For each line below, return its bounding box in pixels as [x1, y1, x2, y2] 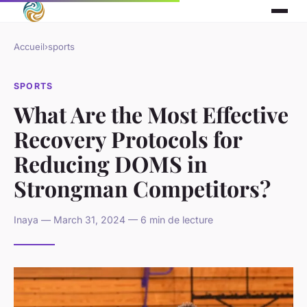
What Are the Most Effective [14, 99, 288, 129]
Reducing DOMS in [14, 148, 208, 178]
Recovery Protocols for [14, 123, 242, 153]
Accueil [14, 41, 45, 52]
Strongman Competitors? [14, 173, 271, 203]
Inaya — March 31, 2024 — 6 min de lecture [14, 213, 213, 225]
